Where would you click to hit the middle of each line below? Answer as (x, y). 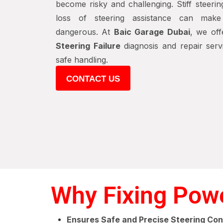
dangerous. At (85, 32)
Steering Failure (88, 46)
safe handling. (82, 60)
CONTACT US (93, 79)
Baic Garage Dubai (152, 32)
